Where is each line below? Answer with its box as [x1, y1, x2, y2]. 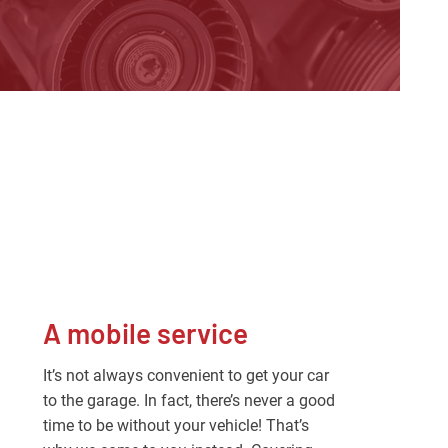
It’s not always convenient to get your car [43, 366, 330, 385]
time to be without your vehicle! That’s [43, 416, 310, 435]
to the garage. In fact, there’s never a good [43, 391, 336, 410]
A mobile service [43, 316, 249, 350]
